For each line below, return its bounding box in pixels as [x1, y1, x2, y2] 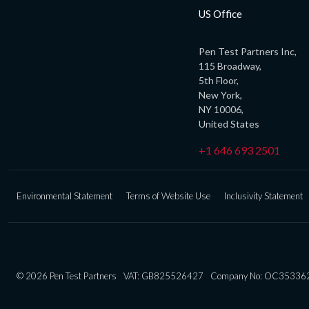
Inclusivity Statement [224, 190, 303, 201]
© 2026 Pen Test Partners [17, 270, 117, 281]
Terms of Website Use [126, 190, 210, 201]
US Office [199, 7, 242, 20]
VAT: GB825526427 [123, 270, 203, 281]
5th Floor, [199, 74, 239, 86]
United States [199, 117, 259, 130]
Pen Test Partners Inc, [199, 45, 297, 57]
